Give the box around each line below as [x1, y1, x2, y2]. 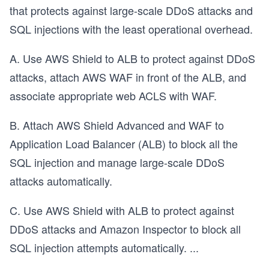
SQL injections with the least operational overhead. [10, 21, 253, 37]
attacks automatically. [10, 173, 112, 189]
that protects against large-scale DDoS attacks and [10, 2, 253, 18]
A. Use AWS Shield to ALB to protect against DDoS [10, 50, 255, 66]
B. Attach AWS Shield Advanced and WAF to [10, 117, 224, 133]
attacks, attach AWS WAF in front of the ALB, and [10, 69, 246, 85]
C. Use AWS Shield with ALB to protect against [10, 202, 234, 218]
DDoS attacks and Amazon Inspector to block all [10, 221, 241, 237]
